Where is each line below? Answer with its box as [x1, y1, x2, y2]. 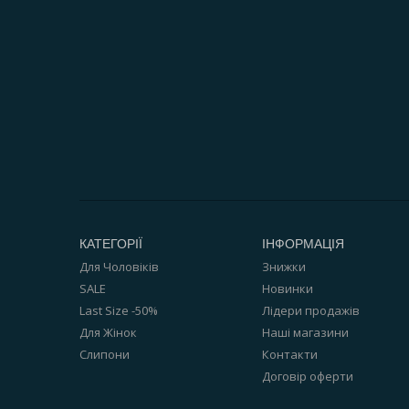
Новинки [262, 280, 313, 297]
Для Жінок [79, 324, 137, 341]
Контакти [262, 346, 318, 362]
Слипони [79, 346, 130, 362]
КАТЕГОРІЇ [79, 236, 142, 251]
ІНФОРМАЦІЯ [262, 236, 344, 251]
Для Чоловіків [79, 258, 159, 275]
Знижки [262, 258, 306, 275]
